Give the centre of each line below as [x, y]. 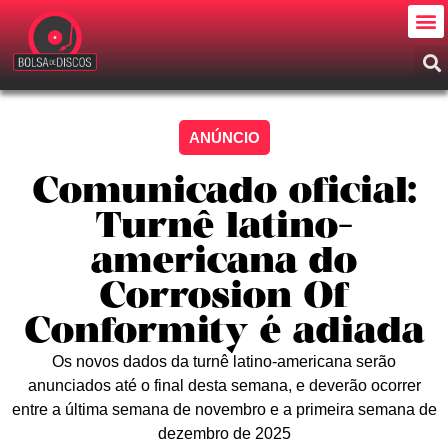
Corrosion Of [224, 297]
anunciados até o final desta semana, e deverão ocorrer [224, 385]
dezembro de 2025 [224, 433]
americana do [224, 262]
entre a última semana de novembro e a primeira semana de [224, 409]
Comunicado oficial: [224, 192]
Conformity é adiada [224, 332]
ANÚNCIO [224, 137]
